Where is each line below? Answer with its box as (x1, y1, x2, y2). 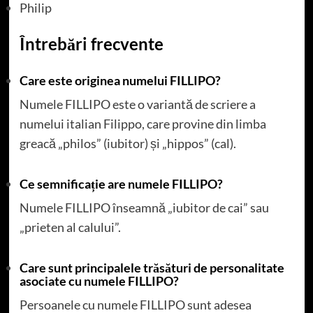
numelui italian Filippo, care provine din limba (19, 115, 266, 131)
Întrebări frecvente (19, 33, 163, 54)
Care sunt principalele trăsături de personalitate (19, 259, 284, 275)
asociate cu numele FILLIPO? (19, 272, 179, 289)
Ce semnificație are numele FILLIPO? (19, 175, 223, 191)
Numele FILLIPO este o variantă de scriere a (19, 96, 256, 112)
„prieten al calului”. (19, 219, 121, 235)
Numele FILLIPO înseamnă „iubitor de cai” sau (19, 199, 269, 215)
